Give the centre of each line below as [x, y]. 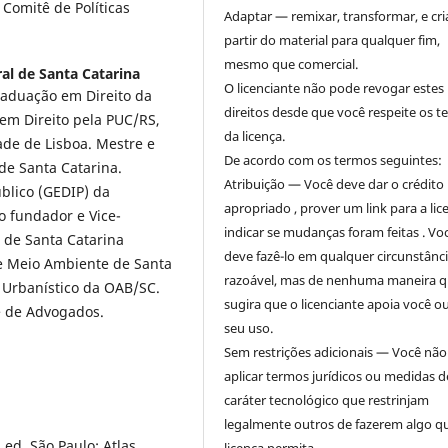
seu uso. [249, 328]
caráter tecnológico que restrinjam [327, 400]
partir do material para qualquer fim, [332, 40]
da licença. [255, 136]
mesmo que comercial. [291, 64]
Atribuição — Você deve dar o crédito [334, 184]
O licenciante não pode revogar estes [334, 88]
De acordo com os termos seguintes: [333, 160]
